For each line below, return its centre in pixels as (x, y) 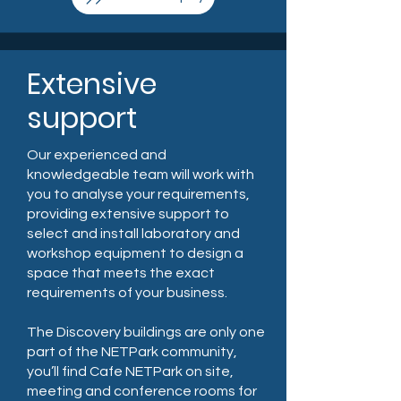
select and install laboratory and (133, 234)
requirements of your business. (127, 293)
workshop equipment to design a (135, 253)
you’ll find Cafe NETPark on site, (130, 371)
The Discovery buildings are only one (146, 332)
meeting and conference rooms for (142, 391)
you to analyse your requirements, (138, 194)
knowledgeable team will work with (141, 175)
